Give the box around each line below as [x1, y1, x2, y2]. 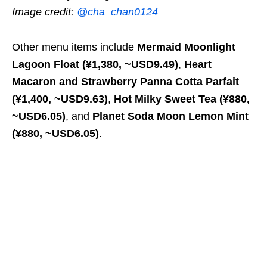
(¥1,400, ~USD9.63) [12, 92, 108, 105]
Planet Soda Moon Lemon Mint [92, 110, 249, 122]
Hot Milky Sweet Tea [114, 92, 216, 105]
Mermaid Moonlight [137, 41, 235, 53]
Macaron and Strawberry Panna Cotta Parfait [12, 75, 239, 88]
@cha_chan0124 [77, 5, 158, 18]
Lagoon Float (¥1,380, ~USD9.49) [12, 58, 178, 70]
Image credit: [12, 5, 77, 18]
